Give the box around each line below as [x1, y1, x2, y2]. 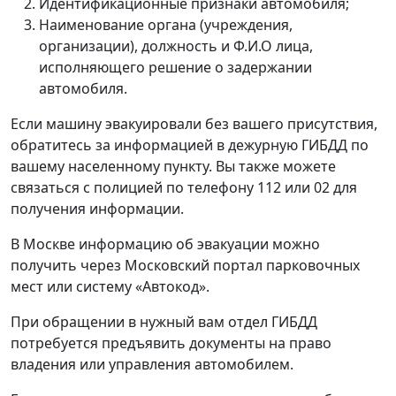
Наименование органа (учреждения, [39, 14, 293, 34]
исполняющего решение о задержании [39, 57, 312, 77]
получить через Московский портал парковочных [11, 255, 360, 275]
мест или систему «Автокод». [11, 276, 209, 296]
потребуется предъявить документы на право [11, 332, 331, 353]
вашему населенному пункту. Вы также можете [11, 156, 336, 176]
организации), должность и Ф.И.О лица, [39, 35, 313, 56]
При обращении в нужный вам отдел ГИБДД [11, 311, 317, 331]
